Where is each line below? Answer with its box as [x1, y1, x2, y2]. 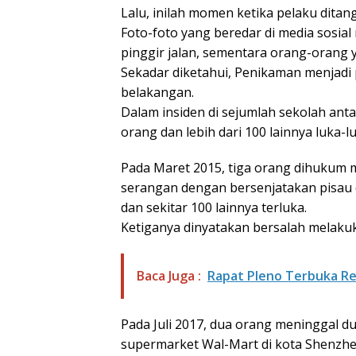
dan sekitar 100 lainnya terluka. [121, 198, 307, 216]
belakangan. [121, 83, 194, 101]
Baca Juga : [137, 266, 201, 284]
